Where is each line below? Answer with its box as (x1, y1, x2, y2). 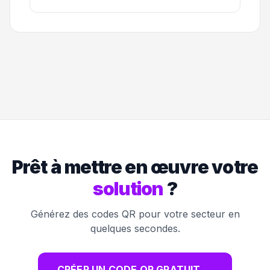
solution (92, 177, 164, 199)
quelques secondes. (90, 222, 180, 234)
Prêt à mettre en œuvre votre (11, 155, 259, 178)
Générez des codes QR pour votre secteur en (30, 207, 240, 220)
